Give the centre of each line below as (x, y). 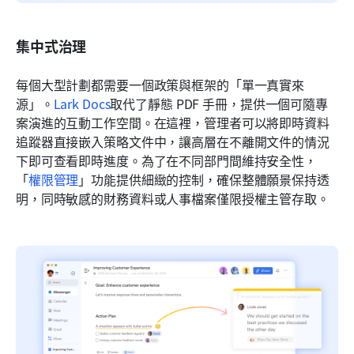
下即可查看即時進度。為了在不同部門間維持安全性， (166, 160)
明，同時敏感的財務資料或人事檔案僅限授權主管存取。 (173, 198)
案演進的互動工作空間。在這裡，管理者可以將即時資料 (173, 122)
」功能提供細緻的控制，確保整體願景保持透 (204, 179)
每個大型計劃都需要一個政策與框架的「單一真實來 (160, 84)
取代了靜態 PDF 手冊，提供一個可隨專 (219, 103)
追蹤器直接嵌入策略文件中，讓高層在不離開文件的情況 (173, 141)
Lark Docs (82, 103)
